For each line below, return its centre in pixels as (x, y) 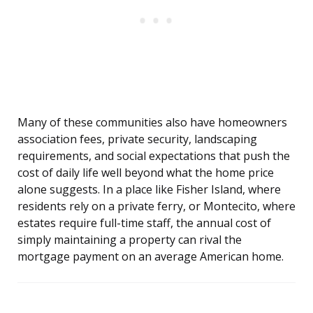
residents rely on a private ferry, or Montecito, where (156, 206)
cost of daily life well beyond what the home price (146, 173)
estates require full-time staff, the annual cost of (144, 223)
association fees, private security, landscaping (137, 139)
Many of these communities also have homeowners (152, 123)
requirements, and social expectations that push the (154, 156)
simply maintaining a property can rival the (130, 240)
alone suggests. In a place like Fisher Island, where (149, 190)
